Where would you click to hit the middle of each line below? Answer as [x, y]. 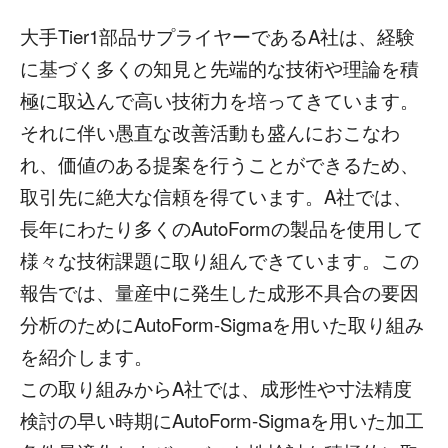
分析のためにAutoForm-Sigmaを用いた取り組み [222, 324]
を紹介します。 [86, 356]
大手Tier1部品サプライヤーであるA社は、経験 [217, 36]
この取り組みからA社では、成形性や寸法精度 [216, 388]
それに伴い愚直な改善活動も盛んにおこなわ [210, 132]
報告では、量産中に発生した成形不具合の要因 [219, 292]
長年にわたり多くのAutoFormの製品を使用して [221, 228]
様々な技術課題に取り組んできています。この [219, 260]
